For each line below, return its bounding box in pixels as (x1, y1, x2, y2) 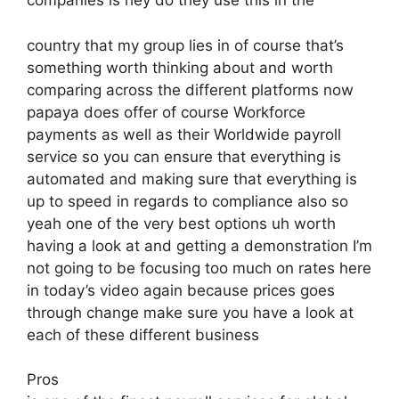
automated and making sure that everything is (27, 169, 357, 188)
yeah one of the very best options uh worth (27, 214, 336, 232)
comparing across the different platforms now (27, 80, 354, 99)
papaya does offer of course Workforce (27, 102, 305, 121)
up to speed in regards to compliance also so (27, 191, 348, 210)
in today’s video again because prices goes (27, 281, 335, 299)
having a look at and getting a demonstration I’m (27, 236, 372, 255)
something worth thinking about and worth (27, 58, 333, 77)
